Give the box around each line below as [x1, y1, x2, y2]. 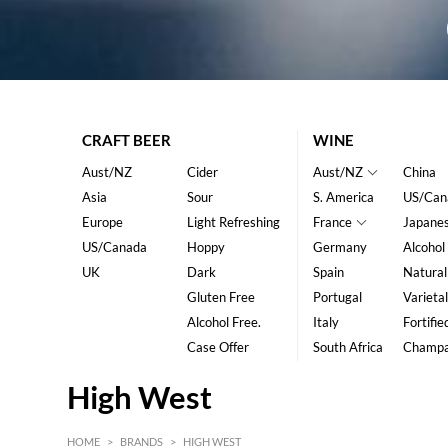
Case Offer [186, 339, 249, 356]
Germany [312, 239, 367, 256]
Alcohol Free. [186, 314, 261, 331]
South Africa [312, 339, 383, 356]
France [312, 214, 352, 231]
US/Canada [82, 239, 148, 256]
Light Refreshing [186, 214, 280, 231]
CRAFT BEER [82, 131, 172, 150]
